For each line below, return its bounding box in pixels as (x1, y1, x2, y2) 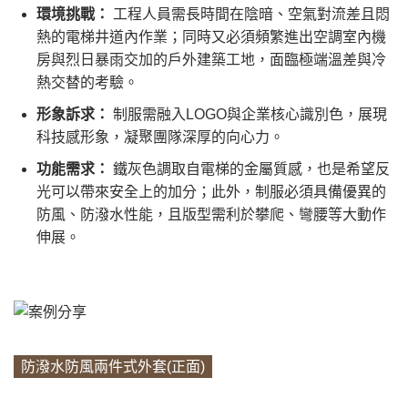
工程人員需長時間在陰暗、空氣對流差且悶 (109, 6, 390, 23)
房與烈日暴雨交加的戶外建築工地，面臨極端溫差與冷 (36, 52, 386, 68)
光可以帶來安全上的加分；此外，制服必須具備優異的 (36, 184, 386, 200)
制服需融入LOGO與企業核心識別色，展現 (109, 107, 387, 123)
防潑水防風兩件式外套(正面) (21, 358, 205, 374)
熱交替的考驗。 (36, 75, 138, 91)
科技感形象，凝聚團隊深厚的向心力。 (36, 129, 284, 146)
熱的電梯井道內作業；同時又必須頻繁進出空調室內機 (36, 29, 386, 46)
